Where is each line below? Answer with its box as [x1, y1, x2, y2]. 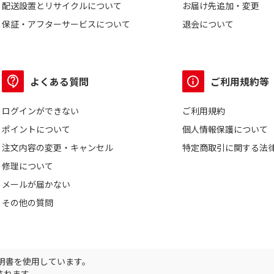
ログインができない [2, 105, 79, 117]
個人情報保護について [182, 123, 268, 135]
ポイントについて [2, 123, 70, 135]
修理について [2, 160, 53, 172]
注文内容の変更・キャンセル [2, 141, 113, 154]
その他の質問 [2, 196, 53, 209]
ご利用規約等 [210, 74, 270, 89]
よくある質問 [30, 74, 89, 89]
